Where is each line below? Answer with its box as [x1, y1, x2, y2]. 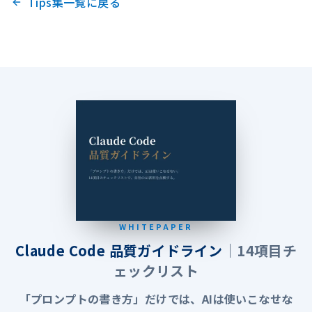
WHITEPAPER [118, 220, 194, 232]
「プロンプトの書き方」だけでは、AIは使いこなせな [19, 290, 293, 307]
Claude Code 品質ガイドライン [15, 240, 223, 260]
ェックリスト [113, 260, 199, 281]
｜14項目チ [222, 240, 297, 260]
